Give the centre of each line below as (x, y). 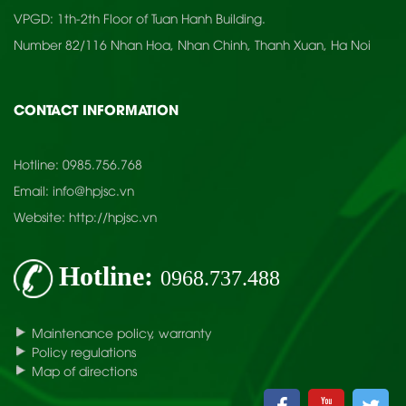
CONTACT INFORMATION (96, 108)
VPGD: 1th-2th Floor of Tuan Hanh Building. (140, 17)
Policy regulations (84, 351)
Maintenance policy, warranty (121, 332)
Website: (41, 216)
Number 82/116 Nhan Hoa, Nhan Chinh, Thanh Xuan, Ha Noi (192, 43)
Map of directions (84, 370)
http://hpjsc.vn (113, 216)
